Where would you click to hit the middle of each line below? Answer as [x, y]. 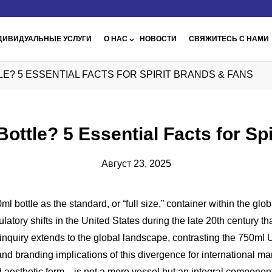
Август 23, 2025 [136, 164]
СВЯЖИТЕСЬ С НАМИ [229, 39]
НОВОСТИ [158, 39]
